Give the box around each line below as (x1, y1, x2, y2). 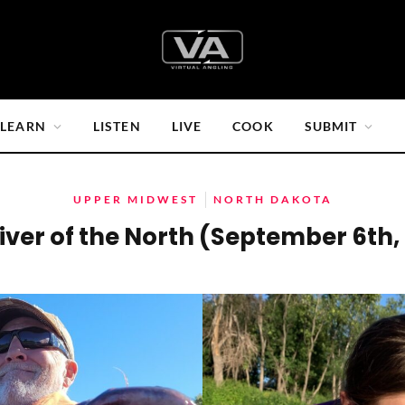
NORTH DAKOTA (212, 193, 333, 206)
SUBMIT (304, 118, 358, 134)
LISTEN (92, 118, 141, 134)
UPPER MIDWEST (72, 193, 198, 206)
